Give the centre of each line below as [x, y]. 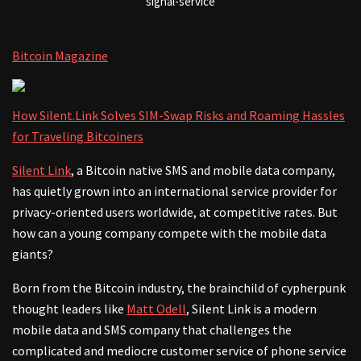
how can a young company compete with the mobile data [169, 233]
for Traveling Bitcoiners [78, 137]
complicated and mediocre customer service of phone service [179, 351]
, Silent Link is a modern [251, 309]
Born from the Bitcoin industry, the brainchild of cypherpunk [179, 288]
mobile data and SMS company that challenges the [152, 330]
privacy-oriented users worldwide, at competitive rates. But [175, 212]
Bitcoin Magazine [60, 56]
